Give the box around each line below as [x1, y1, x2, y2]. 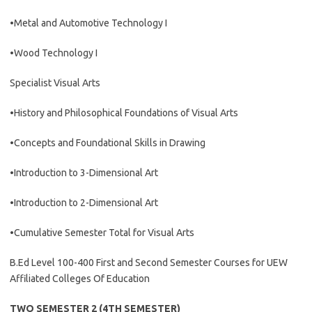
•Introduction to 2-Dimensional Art [10, 197, 158, 208]
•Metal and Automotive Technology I [10, 17, 167, 29]
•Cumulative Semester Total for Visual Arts [10, 227, 194, 238]
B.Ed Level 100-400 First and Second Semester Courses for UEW [10, 257, 288, 268]
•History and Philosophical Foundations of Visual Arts [10, 107, 238, 118]
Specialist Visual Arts [10, 77, 100, 88]
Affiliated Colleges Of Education [10, 273, 150, 284]
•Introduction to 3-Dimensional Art [10, 167, 158, 178]
